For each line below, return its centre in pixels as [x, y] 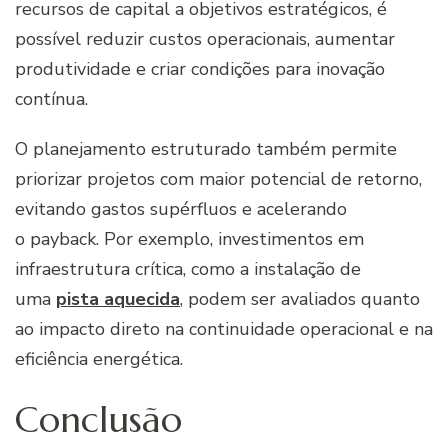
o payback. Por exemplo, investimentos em [189, 238]
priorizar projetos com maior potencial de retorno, [218, 178]
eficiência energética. [101, 358]
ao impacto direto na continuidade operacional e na [224, 328]
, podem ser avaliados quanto [300, 298]
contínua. [54, 98]
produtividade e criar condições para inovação [200, 68]
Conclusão [98, 419]
